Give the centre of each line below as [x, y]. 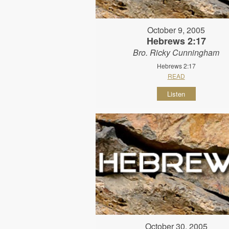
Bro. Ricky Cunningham [176, 53]
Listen [176, 94]
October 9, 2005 [176, 30]
